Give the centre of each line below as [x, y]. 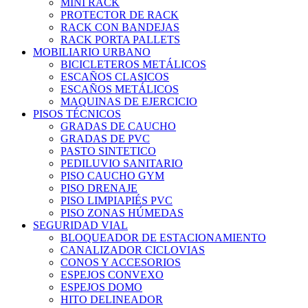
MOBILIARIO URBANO [92, 52]
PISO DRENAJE [99, 188]
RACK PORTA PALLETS [120, 40]
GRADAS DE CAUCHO [118, 126]
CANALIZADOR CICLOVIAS [133, 250]
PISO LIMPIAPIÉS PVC [117, 201]
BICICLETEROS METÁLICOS [133, 65]
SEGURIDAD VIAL [80, 225]
